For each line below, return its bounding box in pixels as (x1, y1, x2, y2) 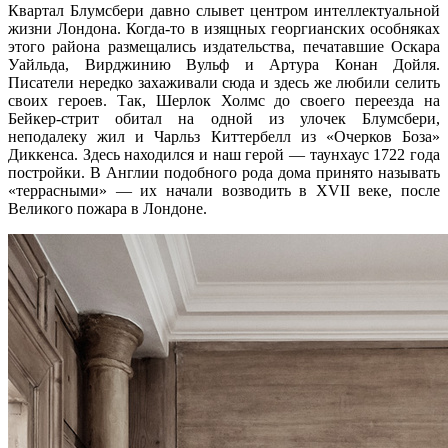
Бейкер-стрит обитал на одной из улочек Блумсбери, (8, 109, 440, 127)
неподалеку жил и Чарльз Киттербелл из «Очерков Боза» (8, 127, 440, 145)
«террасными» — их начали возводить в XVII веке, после (8, 181, 440, 199)
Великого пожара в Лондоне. (8, 199, 207, 217)
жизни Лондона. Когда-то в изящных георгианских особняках (8, 19, 440, 37)
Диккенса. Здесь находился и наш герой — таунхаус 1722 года (8, 145, 440, 163)
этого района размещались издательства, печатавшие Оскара (8, 37, 440, 55)
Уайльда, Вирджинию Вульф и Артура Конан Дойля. (8, 55, 440, 73)
